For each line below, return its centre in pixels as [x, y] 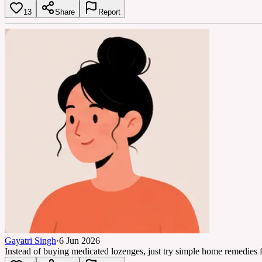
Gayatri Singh [30, 240]
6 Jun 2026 [80, 240]
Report [109, 12]
